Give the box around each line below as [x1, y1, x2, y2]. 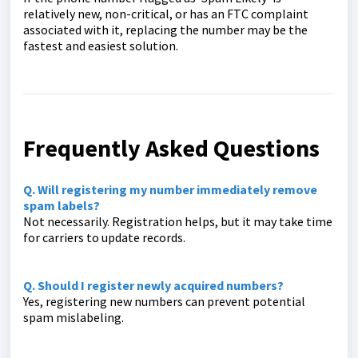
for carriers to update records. [23, 229, 185, 246]
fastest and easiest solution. [23, 38, 178, 54]
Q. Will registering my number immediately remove [23, 181, 317, 198]
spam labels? [23, 197, 100, 214]
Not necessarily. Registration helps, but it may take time [23, 213, 332, 230]
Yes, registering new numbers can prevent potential [23, 293, 305, 310]
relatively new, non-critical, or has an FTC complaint [23, 6, 308, 22]
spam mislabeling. [23, 309, 124, 326]
